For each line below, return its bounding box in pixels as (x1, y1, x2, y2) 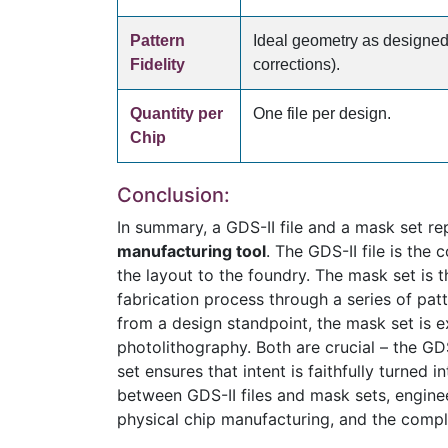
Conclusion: (117, 183, 235, 207)
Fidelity (130, 56, 185, 73)
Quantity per (130, 105, 223, 122)
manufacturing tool (117, 241, 266, 261)
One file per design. (253, 105, 391, 122)
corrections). (253, 56, 340, 73)
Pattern (130, 32, 185, 49)
